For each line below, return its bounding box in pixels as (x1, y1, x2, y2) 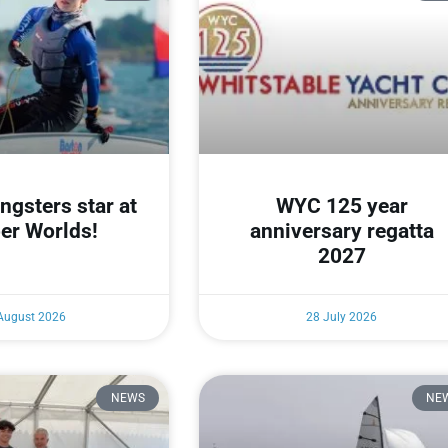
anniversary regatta (249, 218, 434, 243)
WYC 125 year (275, 193, 408, 218)
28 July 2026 (306, 309, 378, 324)
